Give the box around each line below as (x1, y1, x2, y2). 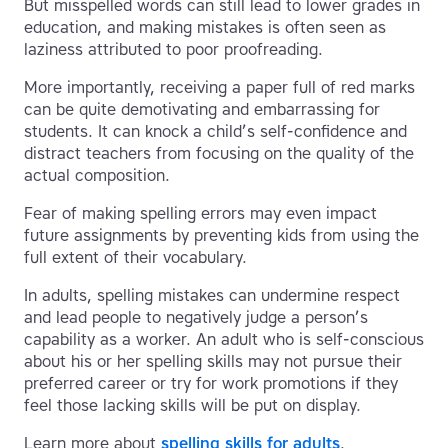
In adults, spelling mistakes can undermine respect (24, 286, 400, 306)
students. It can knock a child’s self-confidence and (24, 122, 407, 142)
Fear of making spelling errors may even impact (24, 204, 377, 224)
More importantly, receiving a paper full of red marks (24, 78, 415, 98)
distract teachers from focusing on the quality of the (24, 144, 414, 164)
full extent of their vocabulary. (24, 248, 247, 268)
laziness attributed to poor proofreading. (24, 40, 323, 60)
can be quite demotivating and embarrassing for (24, 100, 380, 120)
